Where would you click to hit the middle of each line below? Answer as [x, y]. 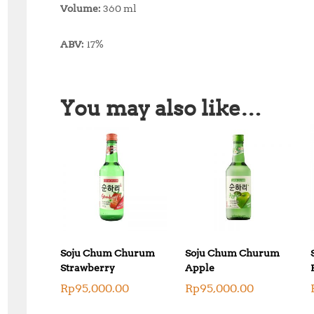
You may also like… [161, 108]
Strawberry [88, 267]
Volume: [81, 9]
